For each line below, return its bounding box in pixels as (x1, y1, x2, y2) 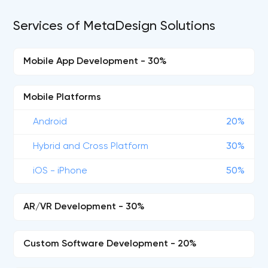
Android (33, 117, 68, 127)
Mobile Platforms (23, 93, 102, 102)
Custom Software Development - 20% (23, 239, 197, 249)
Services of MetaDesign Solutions (13, 20, 216, 33)
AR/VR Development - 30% (23, 202, 145, 212)
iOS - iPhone (33, 166, 88, 176)
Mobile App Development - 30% (23, 57, 167, 66)
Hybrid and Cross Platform (33, 142, 149, 151)
